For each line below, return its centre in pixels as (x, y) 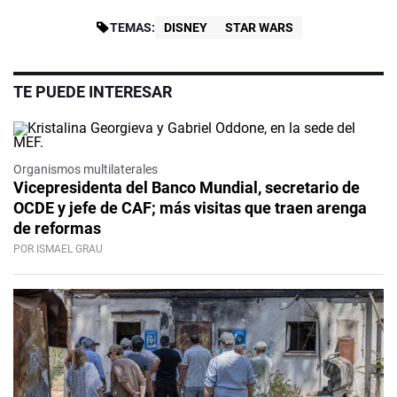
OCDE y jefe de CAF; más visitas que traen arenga (190, 208)
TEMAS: (132, 28)
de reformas (57, 229)
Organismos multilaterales (86, 170)
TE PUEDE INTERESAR (93, 92)
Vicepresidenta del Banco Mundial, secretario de (187, 188)
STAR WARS (259, 28)
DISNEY (185, 28)
